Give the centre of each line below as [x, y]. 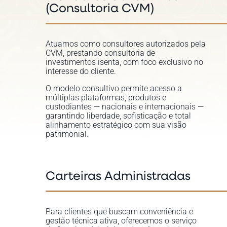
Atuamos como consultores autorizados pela [125, 44]
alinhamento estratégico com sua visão [116, 125]
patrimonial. [67, 134]
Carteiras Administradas [118, 175]
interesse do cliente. [81, 71]
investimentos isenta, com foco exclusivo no [124, 62]
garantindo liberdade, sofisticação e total [118, 116]
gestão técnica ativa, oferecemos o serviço [121, 221]
